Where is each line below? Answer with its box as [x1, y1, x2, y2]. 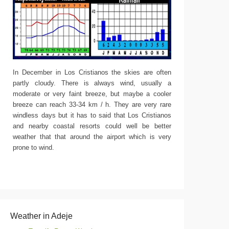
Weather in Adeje [10, 212, 73, 220]
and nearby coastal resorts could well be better [13, 122, 171, 130]
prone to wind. [13, 144, 54, 151]
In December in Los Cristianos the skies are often [13, 68, 171, 76]
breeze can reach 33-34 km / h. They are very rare [13, 101, 171, 108]
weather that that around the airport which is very [13, 133, 171, 141]
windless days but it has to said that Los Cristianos [13, 111, 171, 119]
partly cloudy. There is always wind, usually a [13, 79, 171, 87]
